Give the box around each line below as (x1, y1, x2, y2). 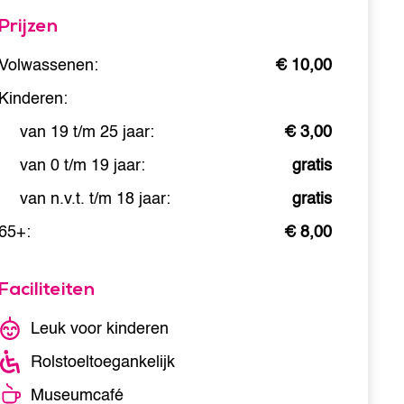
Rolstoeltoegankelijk (31, 348, 175, 375)
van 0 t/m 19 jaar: (20, 151, 145, 179)
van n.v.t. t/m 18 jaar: (20, 185, 170, 212)
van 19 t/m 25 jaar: (20, 118, 154, 145)
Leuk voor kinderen (31, 315, 169, 342)
